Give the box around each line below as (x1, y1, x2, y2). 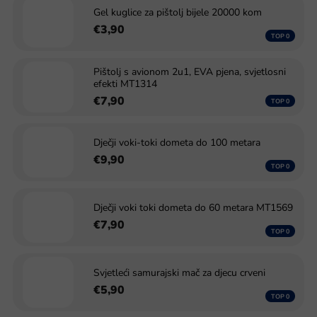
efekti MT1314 (93, 76, 157, 91)
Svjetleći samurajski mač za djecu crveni (93, 266, 265, 279)
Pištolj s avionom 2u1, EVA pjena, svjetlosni (93, 64, 286, 79)
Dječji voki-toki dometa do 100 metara (93, 136, 260, 149)
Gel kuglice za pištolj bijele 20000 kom (93, 6, 262, 19)
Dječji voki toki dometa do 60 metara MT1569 (93, 201, 293, 214)
